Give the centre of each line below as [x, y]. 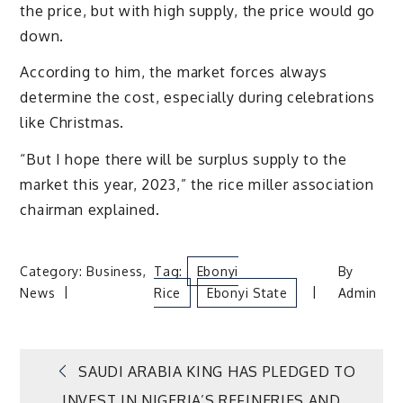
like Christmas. [72, 123]
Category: [54, 271]
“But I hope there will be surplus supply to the [184, 160]
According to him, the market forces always [174, 72]
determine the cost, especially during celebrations [197, 98]
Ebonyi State [247, 292]
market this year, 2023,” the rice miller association [197, 185]
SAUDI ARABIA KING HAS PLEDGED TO [217, 371]
